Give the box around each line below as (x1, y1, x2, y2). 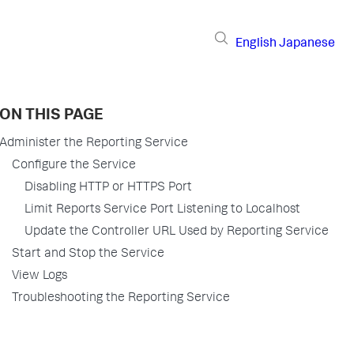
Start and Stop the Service (12, 248, 164, 261)
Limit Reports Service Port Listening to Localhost (24, 204, 300, 217)
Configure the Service (12, 160, 136, 172)
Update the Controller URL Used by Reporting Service (24, 226, 329, 239)
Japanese (279, 37, 335, 51)
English (235, 37, 277, 51)
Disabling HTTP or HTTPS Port (24, 182, 192, 194)
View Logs (12, 270, 67, 283)
